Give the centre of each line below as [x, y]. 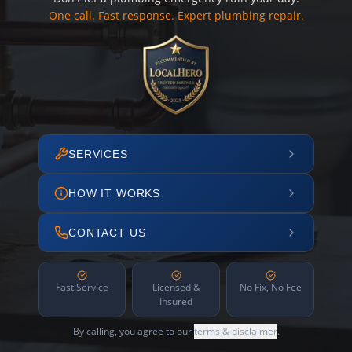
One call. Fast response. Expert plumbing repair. [176, 15]
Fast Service [82, 287]
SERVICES [98, 154]
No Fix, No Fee [270, 287]
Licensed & [176, 287]
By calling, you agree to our [133, 331]
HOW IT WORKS [115, 193]
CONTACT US [107, 233]
